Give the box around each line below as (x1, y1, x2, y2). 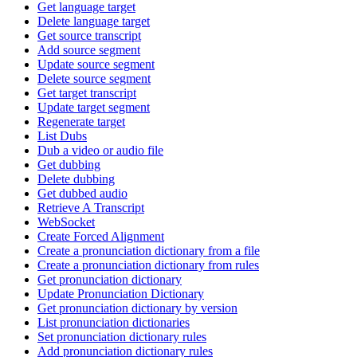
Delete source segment (37, 71, 151, 85)
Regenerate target (37, 114, 125, 128)
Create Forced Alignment (37, 229, 164, 243)
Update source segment (37, 57, 155, 71)
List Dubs (37, 128, 87, 143)
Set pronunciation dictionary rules (37, 329, 206, 343)
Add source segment (37, 42, 140, 57)
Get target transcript (37, 85, 136, 100)
